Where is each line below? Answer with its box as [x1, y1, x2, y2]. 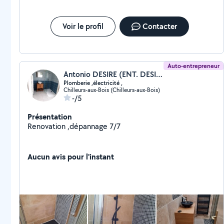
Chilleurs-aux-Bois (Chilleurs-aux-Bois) [63, 86, 160, 93]
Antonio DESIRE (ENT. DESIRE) [156, 69, 162, 79]
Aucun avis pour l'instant [27, 151, 114, 162]
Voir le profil [62, 21, 103, 31]
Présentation [27, 111, 72, 122]
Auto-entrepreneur [167, 61, 220, 70]
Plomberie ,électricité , [63, 79, 122, 87]
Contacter [142, 21, 177, 31]
